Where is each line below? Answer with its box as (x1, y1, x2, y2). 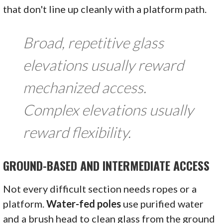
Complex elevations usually (23, 100, 194, 118)
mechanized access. (23, 78, 147, 96)
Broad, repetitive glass (23, 33, 164, 51)
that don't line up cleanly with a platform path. (3, 2, 207, 15)
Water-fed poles (46, 197, 121, 210)
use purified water (121, 197, 204, 210)
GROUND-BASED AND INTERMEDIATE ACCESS (3, 156, 210, 174)
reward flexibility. (23, 122, 131, 141)
